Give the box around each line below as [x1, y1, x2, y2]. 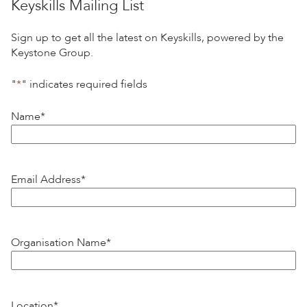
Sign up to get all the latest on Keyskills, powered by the [11, 29, 284, 45]
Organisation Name [11, 234, 106, 250]
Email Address [11, 171, 81, 187]
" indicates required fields [21, 76, 147, 92]
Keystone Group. [11, 45, 93, 60]
